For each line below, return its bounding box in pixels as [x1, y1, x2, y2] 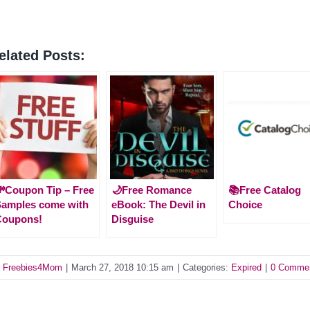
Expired [231, 262, 262, 273]
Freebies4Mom [3, 262, 62, 273]
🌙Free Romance [111, 183, 192, 196]
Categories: [183, 262, 231, 273]
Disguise [111, 212, 154, 225]
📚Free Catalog [228, 183, 301, 196]
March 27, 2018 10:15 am [71, 262, 174, 273]
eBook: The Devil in [111, 198, 206, 210]
